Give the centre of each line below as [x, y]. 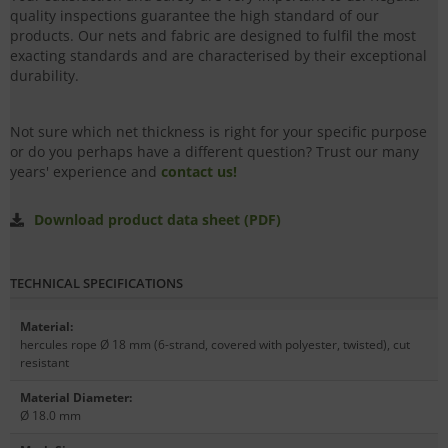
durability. [44, 76]
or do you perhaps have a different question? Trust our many [214, 152]
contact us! [199, 172]
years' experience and [85, 172]
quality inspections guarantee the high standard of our [194, 16]
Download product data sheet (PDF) [157, 220]
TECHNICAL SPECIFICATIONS [96, 283]
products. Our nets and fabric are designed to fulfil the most [213, 36]
